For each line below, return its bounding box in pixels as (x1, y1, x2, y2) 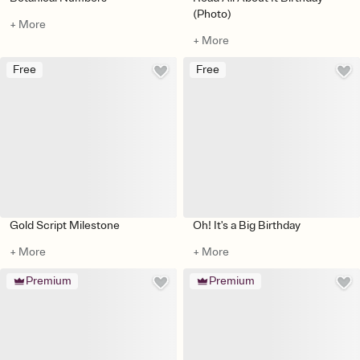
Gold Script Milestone (10, 218, 120, 232)
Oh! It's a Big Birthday (193, 218, 301, 232)
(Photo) (193, 6, 231, 21)
